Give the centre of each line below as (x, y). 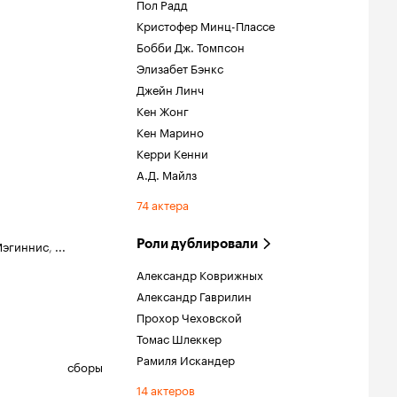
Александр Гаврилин (194, 295)
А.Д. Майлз (167, 174)
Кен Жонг (163, 110)
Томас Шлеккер (179, 338)
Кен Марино (170, 131)
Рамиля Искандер (186, 359)
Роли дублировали (197, 244)
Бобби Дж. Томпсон (191, 46)
